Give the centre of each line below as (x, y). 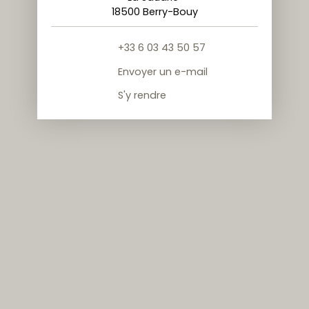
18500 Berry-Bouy (154, 12)
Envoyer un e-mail (163, 71)
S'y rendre (142, 96)
